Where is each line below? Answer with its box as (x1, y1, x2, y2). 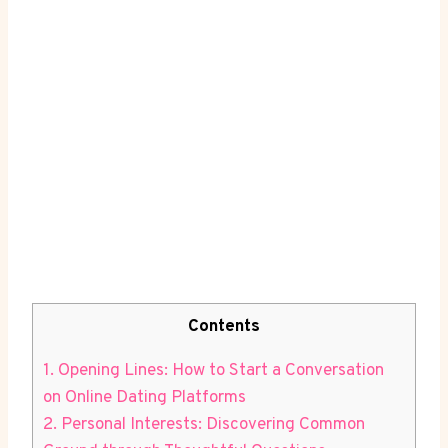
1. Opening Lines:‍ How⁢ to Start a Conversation (43, 359, 384, 382)
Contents (188, 315, 260, 338)
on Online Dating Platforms (43, 386, 246, 409)
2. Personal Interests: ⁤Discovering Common (43, 413, 365, 436)
